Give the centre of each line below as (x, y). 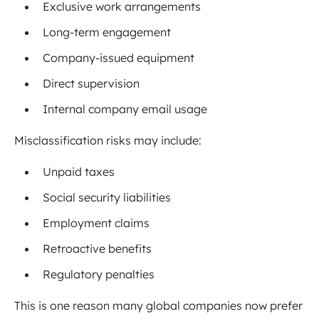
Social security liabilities (107, 198)
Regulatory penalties (99, 274)
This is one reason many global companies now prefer (158, 306)
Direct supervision (91, 84)
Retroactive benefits (97, 249)
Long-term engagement (107, 32)
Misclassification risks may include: (108, 141)
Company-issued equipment (119, 58)
